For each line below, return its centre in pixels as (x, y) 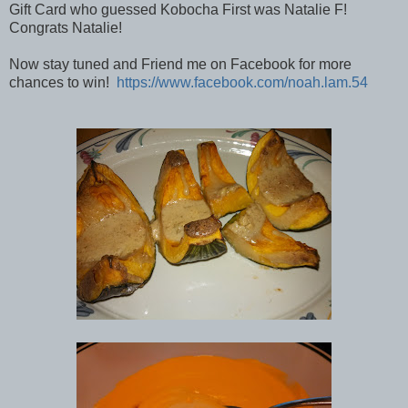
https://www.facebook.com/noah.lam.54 (242, 83)
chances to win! (63, 83)
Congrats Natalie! (66, 28)
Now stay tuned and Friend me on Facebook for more (180, 65)
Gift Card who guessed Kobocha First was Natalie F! (178, 10)
